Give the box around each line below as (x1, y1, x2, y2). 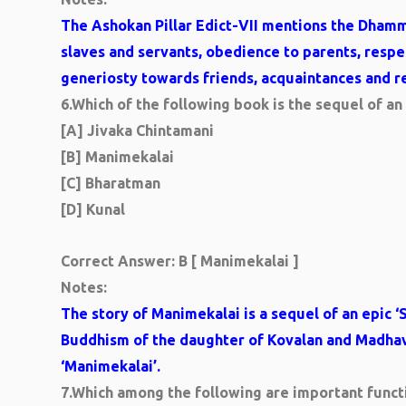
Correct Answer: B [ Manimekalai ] (61, 253, 299, 269)
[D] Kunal (61, 201, 125, 217)
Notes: (61, 279, 107, 295)
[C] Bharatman (61, 175, 160, 191)
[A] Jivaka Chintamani (61, 122, 214, 139)
